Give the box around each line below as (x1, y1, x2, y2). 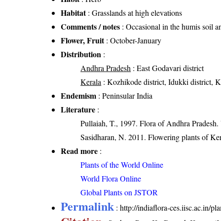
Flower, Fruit (61, 34, 105, 46)
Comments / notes (61, 20, 120, 32)
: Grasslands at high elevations (86, 7, 183, 18)
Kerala (80, 76, 102, 87)
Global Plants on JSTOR (80, 186, 158, 197)
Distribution (61, 48, 102, 60)
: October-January (104, 35, 162, 45)
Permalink (61, 197, 114, 215)
